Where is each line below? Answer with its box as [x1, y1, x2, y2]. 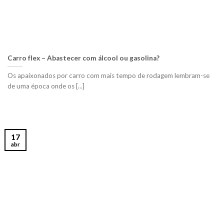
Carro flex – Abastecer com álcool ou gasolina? [7, 54, 159, 62]
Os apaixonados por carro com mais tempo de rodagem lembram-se [7, 71, 209, 79]
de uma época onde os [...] [7, 81, 84, 90]
